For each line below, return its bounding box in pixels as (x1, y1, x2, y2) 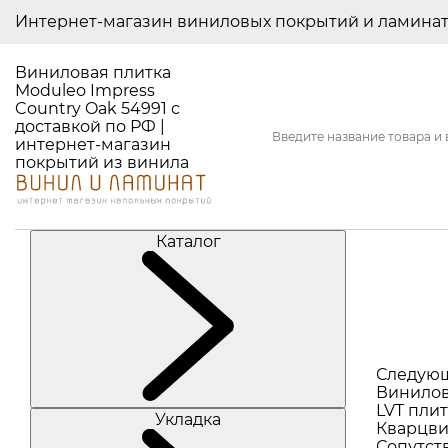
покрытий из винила (15, 153, 189, 172)
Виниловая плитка (15, 63, 171, 82)
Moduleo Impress (15, 81, 155, 100)
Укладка (155, 409, 221, 429)
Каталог (155, 231, 221, 251)
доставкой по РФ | (15, 117, 165, 136)
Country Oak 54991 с (15, 99, 180, 118)
